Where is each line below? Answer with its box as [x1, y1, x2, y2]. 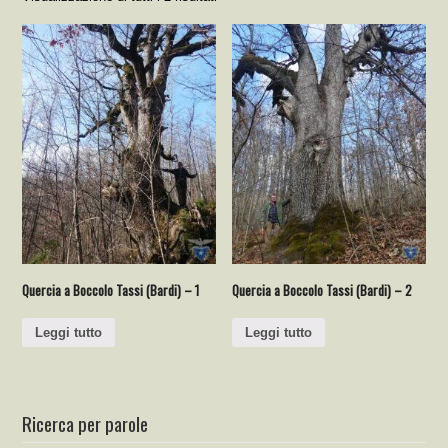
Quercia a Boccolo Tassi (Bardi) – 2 [232, 280, 413, 301]
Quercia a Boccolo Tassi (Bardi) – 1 [22, 280, 200, 301]
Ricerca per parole [22, 408, 149, 437]
